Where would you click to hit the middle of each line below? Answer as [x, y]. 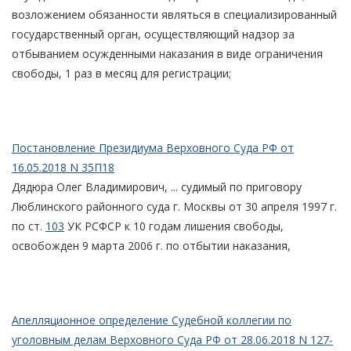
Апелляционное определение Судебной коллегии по [152, 320]
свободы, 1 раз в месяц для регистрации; [121, 73]
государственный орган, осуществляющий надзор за [153, 34]
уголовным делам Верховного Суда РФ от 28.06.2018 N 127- [172, 339]
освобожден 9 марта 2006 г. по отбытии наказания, [151, 245]
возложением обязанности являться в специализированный [174, 14]
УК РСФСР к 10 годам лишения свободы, [174, 226]
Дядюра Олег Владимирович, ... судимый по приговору [157, 186]
